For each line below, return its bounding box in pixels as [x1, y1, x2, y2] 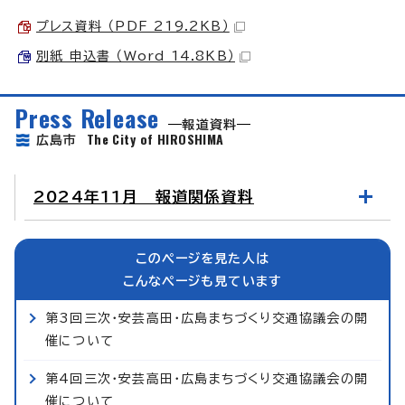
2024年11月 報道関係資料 [33, 188, 254, 204]
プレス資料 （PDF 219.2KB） [36, 19, 230, 33]
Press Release [14, 99, 160, 135]
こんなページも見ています [122, 274, 283, 287]
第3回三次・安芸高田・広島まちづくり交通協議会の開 [45, 311, 369, 325]
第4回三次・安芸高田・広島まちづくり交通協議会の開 [45, 372, 369, 385]
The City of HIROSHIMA [86, 128, 224, 148]
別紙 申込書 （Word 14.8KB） [36, 49, 235, 62]
